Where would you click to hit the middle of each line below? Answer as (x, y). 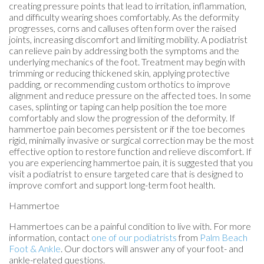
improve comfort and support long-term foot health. (112, 184)
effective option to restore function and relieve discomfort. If (130, 151)
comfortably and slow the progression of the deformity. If (122, 117)
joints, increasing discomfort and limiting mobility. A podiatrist (128, 39)
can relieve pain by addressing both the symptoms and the (124, 50)
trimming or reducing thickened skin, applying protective (119, 72)
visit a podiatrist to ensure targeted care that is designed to (126, 173)
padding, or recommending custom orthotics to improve (120, 84)
